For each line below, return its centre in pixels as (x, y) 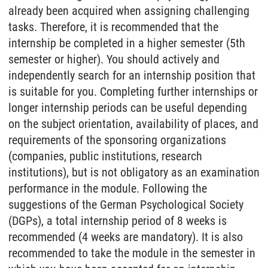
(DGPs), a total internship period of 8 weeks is (118, 221)
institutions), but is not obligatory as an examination (134, 173)
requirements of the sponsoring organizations (117, 140)
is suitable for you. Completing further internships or (133, 92)
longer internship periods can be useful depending (128, 108)
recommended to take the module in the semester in (132, 253)
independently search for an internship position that (132, 76)
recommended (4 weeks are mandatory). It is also (126, 237)
